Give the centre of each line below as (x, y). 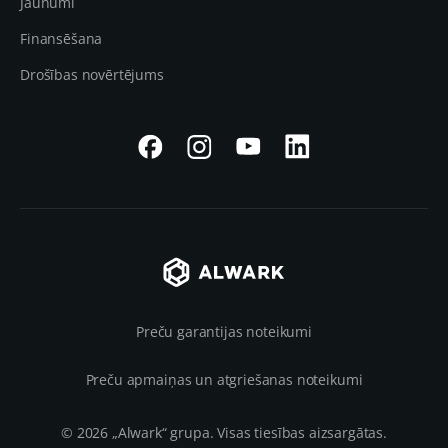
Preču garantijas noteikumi (224, 331)
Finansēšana (61, 38)
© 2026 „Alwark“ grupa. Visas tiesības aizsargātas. (224, 432)
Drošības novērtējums (92, 74)
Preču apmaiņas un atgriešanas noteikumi (224, 379)
